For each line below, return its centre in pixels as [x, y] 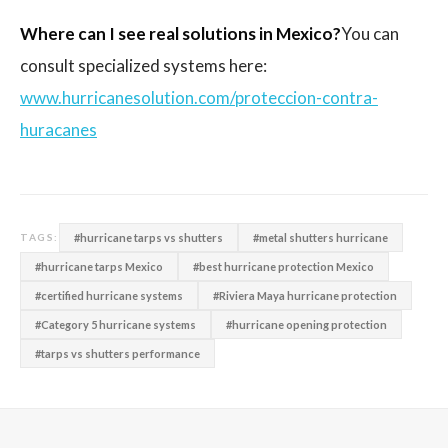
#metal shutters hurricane [320, 237]
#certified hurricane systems [109, 295]
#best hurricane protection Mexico [283, 266]
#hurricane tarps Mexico [99, 266]
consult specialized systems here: [143, 65]
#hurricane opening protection [306, 324]
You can [370, 33]
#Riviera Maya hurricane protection [305, 295]
